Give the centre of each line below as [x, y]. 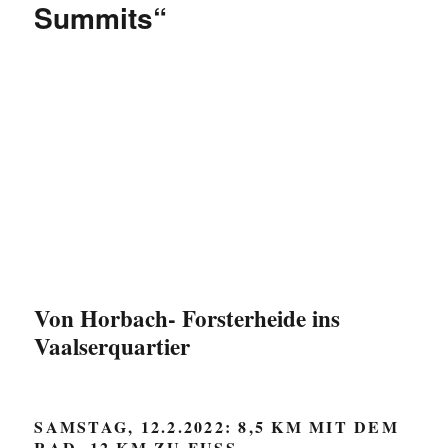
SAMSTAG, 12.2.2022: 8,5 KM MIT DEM [216, 426]
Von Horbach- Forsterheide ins [187, 317]
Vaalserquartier [112, 345]
